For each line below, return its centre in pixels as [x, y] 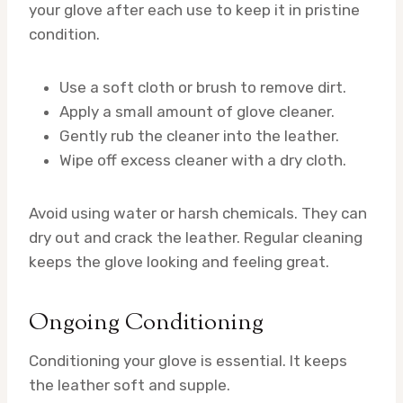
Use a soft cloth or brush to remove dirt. [203, 87]
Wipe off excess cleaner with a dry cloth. [203, 160]
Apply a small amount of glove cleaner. [197, 111]
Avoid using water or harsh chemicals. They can [198, 213]
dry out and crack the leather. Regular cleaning [196, 237]
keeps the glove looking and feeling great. [179, 261]
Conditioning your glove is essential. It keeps [188, 360]
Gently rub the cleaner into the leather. [199, 135]
